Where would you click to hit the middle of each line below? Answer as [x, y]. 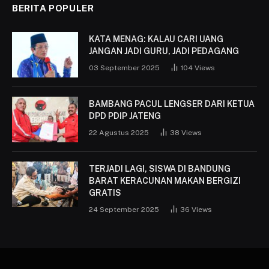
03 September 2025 [124, 68]
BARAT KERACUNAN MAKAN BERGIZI [165, 181]
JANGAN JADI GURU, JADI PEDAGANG [164, 51]
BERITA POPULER [53, 8]
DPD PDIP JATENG [125, 116]
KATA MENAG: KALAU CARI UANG [156, 39]
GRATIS [105, 193]
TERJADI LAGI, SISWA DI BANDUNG [160, 169]
